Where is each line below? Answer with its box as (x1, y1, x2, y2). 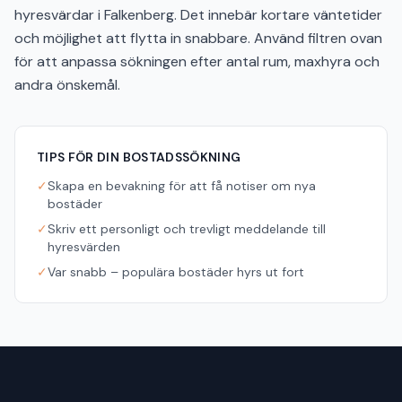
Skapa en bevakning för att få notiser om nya (48, 178, 316, 194)
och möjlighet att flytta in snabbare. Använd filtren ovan (14, 29, 382, 48)
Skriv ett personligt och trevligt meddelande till (48, 221, 326, 237)
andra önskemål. (14, 75, 120, 94)
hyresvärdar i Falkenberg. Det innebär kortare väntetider (14, 5, 382, 24)
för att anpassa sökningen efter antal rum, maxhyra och (14, 52, 380, 71)
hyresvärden (48, 239, 120, 255)
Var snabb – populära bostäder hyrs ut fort (48, 264, 304, 280)
